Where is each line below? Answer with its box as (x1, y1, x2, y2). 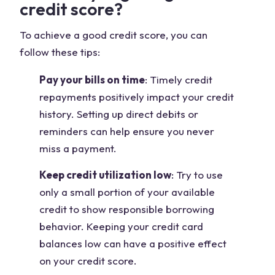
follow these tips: (20, 45, 100, 58)
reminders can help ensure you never (39, 125, 214, 137)
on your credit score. (39, 254, 137, 267)
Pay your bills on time (39, 73, 145, 86)
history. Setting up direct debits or (39, 107, 198, 120)
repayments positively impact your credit (39, 90, 234, 103)
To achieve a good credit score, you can (20, 28, 207, 41)
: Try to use (171, 168, 223, 181)
